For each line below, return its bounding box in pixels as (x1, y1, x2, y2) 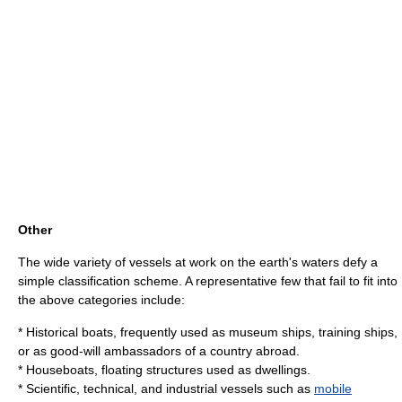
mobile (314, 381, 352, 396)
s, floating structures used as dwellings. (88, 363, 310, 377)
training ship (319, 325, 388, 339)
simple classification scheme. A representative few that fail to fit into (18, 274, 398, 288)
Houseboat (26, 363, 88, 377)
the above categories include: (18, 293, 185, 307)
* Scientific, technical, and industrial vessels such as (18, 381, 314, 396)
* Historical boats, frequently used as (18, 325, 229, 339)
